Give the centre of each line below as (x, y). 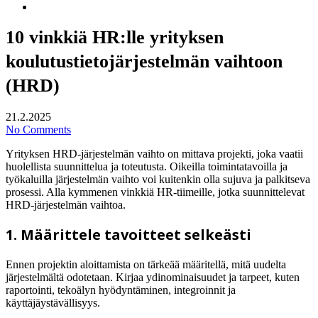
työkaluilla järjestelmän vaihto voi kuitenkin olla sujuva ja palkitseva (158, 179)
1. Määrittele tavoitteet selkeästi (128, 234)
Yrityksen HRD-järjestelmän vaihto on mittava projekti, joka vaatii (154, 153)
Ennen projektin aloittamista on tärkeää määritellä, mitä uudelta (146, 264)
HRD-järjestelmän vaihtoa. (66, 204)
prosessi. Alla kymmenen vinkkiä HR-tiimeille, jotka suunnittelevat (155, 192)
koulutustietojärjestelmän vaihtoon (144, 62)
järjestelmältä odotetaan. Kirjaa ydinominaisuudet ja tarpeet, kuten (153, 277)
